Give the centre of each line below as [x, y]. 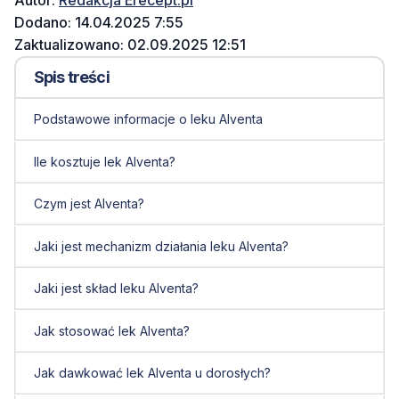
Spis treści [71, 77]
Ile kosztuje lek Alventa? [104, 161]
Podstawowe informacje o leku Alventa [148, 119]
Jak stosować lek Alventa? [111, 330]
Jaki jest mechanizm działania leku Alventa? [161, 246]
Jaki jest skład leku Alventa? [116, 289]
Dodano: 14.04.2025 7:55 [99, 23]
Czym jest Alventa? [89, 204]
